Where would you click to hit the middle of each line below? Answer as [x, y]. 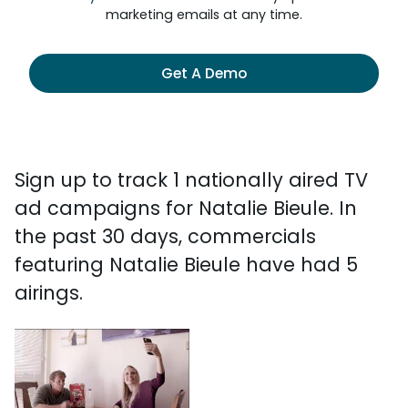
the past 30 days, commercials [165, 236]
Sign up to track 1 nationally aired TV [191, 180]
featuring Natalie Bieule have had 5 [186, 265]
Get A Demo [204, 73]
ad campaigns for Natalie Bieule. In [186, 208]
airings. [49, 293]
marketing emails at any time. [204, 15]
